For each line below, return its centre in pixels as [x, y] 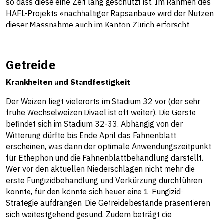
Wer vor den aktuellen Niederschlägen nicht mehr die [100, 169]
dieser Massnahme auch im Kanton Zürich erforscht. [98, 25]
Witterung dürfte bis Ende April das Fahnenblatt [91, 135]
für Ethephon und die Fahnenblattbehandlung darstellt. [105, 158]
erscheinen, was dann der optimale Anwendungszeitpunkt [109, 147]
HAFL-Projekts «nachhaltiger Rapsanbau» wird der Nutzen [110, 14]
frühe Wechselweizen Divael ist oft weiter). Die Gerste [101, 113]
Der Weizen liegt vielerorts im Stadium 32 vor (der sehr [103, 101]
